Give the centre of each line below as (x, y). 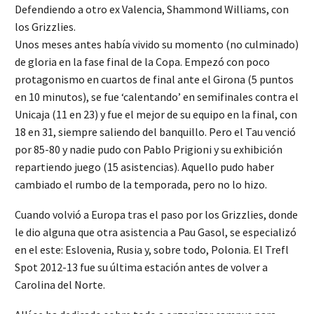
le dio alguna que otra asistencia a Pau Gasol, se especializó (156, 232)
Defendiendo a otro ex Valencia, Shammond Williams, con (152, 9)
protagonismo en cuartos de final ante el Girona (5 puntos (154, 80)
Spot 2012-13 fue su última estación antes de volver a (141, 267)
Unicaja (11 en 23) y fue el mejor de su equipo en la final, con (156, 115)
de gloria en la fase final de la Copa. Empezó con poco (142, 62)
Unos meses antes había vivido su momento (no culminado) (157, 45)
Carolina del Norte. (60, 284)
